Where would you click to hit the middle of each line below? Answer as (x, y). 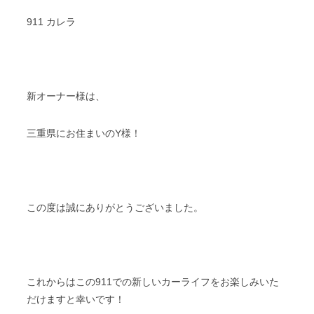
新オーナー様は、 (66, 96)
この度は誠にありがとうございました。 (115, 208)
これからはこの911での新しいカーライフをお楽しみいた (153, 282)
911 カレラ (52, 22)
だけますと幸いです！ (76, 300)
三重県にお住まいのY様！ (84, 134)
